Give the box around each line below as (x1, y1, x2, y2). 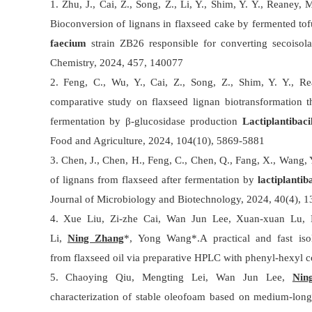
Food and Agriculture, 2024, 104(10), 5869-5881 (49, 135, 265, 146)
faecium (49, 38, 86, 49)
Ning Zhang (67, 233, 125, 244)
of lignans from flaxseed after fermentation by (49, 174, 258, 185)
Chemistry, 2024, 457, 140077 (49, 57, 183, 68)
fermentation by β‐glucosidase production (49, 116, 243, 127)
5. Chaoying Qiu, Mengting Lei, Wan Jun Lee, (49, 272, 292, 283)
